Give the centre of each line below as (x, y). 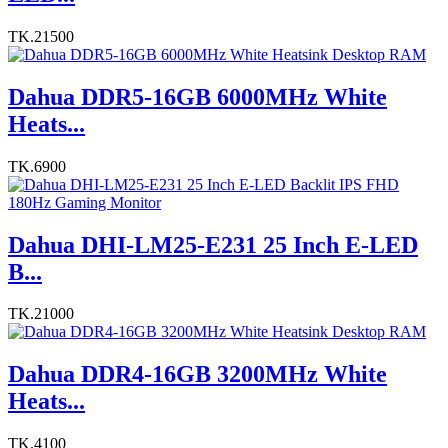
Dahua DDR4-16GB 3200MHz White (197, 374)
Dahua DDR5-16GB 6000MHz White (197, 96)
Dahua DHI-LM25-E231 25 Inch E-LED (213, 244)
